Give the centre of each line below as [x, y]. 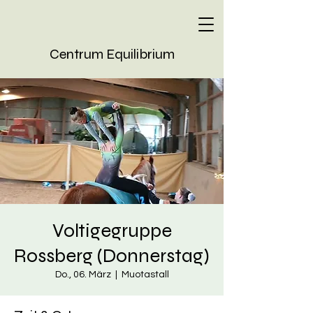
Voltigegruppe [112, 231]
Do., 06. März [83, 275]
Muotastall [145, 275]
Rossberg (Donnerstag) [112, 256]
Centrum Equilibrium [112, 54]
